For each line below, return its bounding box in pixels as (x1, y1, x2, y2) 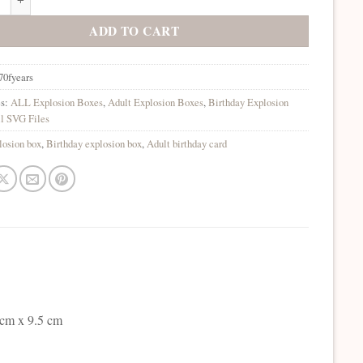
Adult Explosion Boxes (108, 94, 204, 109)
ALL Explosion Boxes (11, 94, 104, 109)
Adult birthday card (147, 135, 228, 151)
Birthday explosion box (46, 135, 143, 151)
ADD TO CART (89, 21, 180, 40)
